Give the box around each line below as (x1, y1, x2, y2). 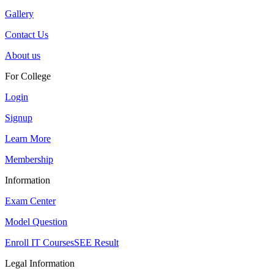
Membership (5, 154, 53, 165)
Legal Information (5, 258, 75, 268)
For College (5, 71, 51, 81)
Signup (5, 113, 32, 123)
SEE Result (74, 237, 119, 248)
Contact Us (5, 29, 48, 40)
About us (5, 50, 40, 61)
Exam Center (5, 196, 56, 206)
